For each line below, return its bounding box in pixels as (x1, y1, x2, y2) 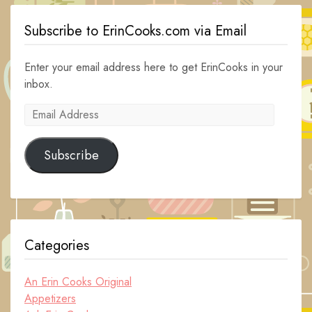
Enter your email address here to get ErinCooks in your (24, 59, 283, 75)
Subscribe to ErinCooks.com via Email (24, 21, 247, 41)
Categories (24, 235, 89, 256)
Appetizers (24, 290, 76, 306)
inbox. (24, 76, 53, 92)
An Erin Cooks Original (24, 274, 132, 290)
